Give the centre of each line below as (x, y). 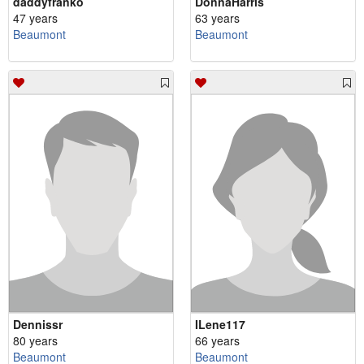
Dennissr (38, 324)
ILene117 (220, 324)
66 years (217, 340)
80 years (35, 340)
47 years (35, 17)
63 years (217, 17)
